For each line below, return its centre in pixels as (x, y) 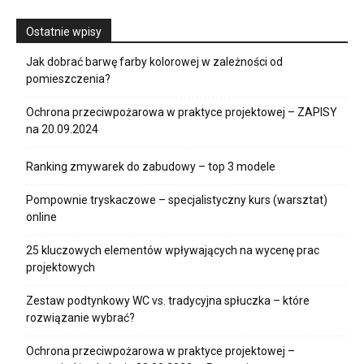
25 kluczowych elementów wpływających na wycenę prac (173, 251)
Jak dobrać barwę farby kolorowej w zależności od (154, 62)
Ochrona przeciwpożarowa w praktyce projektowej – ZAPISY (182, 113)
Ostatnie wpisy (64, 32)
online (41, 217)
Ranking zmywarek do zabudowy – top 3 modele (151, 167)
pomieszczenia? (68, 79)
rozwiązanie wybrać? (80, 318)
